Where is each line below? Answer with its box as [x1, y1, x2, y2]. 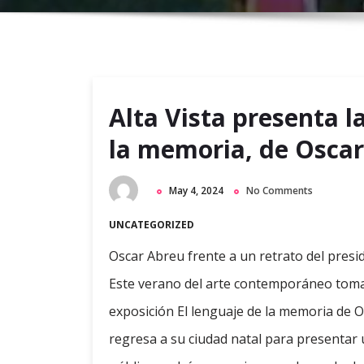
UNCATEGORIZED [109, 218, 194, 232]
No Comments [246, 184, 313, 197]
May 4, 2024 [169, 184, 223, 197]
